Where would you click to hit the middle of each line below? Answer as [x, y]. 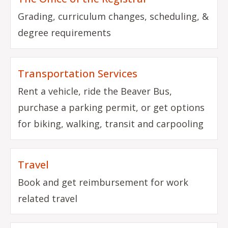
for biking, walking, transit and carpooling [111, 124]
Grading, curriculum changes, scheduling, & [113, 17]
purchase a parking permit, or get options [111, 108]
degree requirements [65, 33]
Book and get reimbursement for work [103, 182]
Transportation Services [78, 74]
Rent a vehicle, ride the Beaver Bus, [95, 91]
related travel [48, 199]
